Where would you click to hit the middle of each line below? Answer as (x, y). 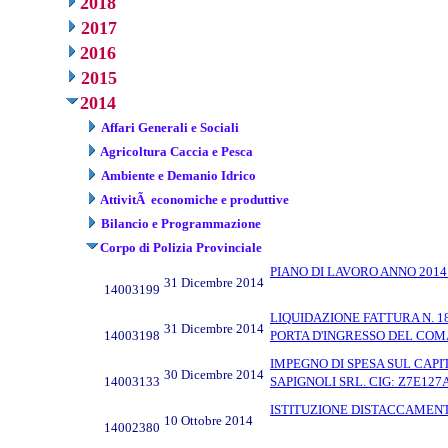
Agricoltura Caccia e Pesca (176, 151)
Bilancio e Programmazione (181, 223)
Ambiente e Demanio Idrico (178, 175)
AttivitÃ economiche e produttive (194, 199)
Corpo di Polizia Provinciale (181, 247)
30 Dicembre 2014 (214, 374)
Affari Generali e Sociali (170, 127)
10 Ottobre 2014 (208, 420)
